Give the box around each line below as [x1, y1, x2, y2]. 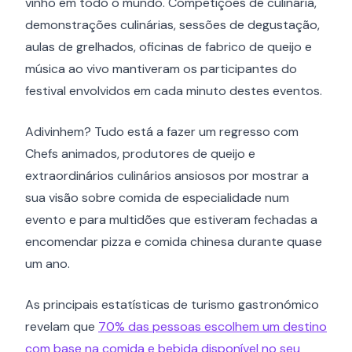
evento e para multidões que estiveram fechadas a [25, 211, 317, 228]
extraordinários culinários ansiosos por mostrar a [25, 167, 309, 184]
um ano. [25, 255, 70, 272]
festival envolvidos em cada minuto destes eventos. [25, 82, 322, 99]
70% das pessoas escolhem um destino [98, 318, 327, 335]
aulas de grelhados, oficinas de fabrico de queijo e [25, 38, 312, 55]
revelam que [25, 318, 98, 335]
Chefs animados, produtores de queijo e [25, 145, 255, 162]
